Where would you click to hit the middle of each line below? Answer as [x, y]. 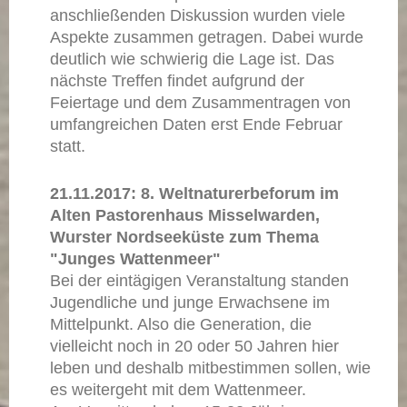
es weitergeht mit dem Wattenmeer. [178, 390]
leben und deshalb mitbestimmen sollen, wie [210, 368]
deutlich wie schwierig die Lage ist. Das [192, 59]
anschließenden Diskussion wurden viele [198, 15]
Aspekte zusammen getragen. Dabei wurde [207, 37]
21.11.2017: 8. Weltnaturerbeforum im [194, 194]
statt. [68, 146]
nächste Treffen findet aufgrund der [177, 80]
